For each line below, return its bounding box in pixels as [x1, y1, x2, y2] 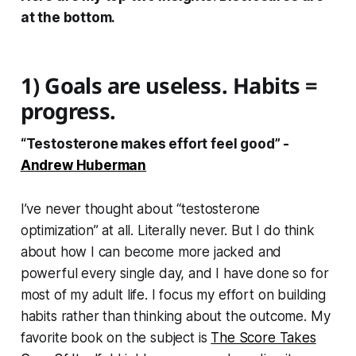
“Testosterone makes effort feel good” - [20, 136, 290, 153]
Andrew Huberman [20, 157, 147, 174]
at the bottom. [20, 10, 116, 26]
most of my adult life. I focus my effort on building [20, 287, 326, 304]
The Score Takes [211, 330, 316, 346]
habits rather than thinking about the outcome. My [20, 308, 331, 325]
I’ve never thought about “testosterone [20, 201, 261, 218]
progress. [20, 96, 116, 126]
